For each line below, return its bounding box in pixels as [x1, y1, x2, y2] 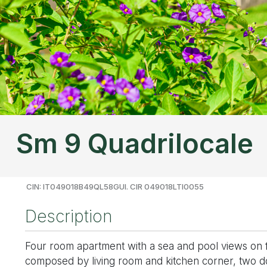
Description [25, 206, 113, 226]
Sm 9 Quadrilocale [16, 127, 260, 160]
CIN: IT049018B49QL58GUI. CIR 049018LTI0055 [26, 181, 204, 191]
